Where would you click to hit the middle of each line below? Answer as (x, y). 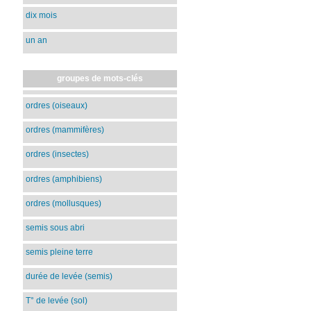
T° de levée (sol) (57, 301)
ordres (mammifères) (65, 130)
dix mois (42, 16)
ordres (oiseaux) (57, 106)
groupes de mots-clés (100, 78)
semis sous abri (56, 227)
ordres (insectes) (58, 154)
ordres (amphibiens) (64, 179)
